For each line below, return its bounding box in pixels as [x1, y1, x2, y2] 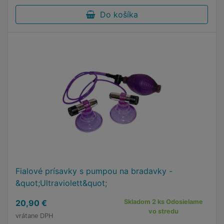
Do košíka [94, 9, 138, 19]
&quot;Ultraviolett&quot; [15, 178, 107, 188]
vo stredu [148, 207, 179, 215]
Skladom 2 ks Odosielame [124, 198, 203, 205]
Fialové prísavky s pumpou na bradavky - [15, 166, 172, 176]
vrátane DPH [15, 212, 53, 219]
